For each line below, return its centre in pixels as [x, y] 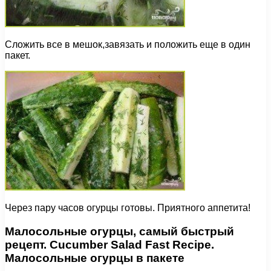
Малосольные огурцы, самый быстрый [119, 231]
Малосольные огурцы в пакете [95, 258]
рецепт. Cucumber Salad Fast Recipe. [109, 244]
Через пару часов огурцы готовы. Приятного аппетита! [128, 208]
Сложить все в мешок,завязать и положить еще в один [128, 45]
